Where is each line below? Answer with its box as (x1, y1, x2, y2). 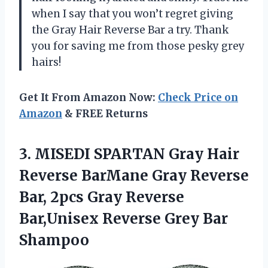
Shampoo (19, 230, 89, 249)
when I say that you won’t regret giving (32, 7, 233, 20)
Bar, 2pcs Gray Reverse (19, 187, 184, 206)
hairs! (32, 55, 61, 69)
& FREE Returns (62, 106, 148, 120)
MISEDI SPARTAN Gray (35, 144, 203, 163)
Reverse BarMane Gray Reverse (19, 166, 249, 185)
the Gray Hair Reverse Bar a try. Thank (32, 23, 229, 36)
